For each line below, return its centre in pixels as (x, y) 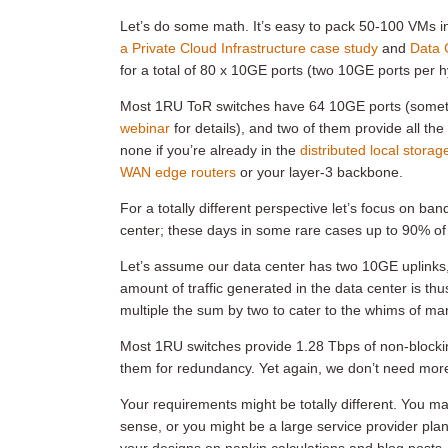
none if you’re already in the (210, 150)
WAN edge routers (178, 172)
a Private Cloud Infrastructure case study (249, 48)
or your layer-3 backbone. (319, 172)
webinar (145, 128)
